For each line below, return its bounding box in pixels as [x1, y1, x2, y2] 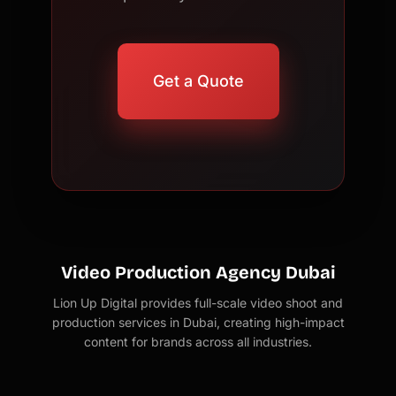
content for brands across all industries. [84, 333, 312, 349]
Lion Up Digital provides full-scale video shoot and [53, 294, 343, 310]
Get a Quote [152, 71, 244, 90]
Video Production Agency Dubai [60, 261, 336, 283]
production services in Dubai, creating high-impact [51, 314, 345, 330]
